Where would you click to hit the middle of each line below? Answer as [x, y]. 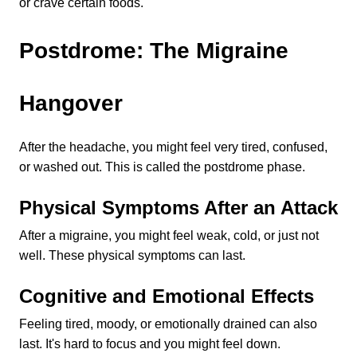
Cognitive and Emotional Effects [167, 296]
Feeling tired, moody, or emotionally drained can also [168, 324]
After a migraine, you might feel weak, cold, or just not [169, 235]
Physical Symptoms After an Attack [178, 208]
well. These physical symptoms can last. [132, 255]
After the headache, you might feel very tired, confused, [173, 147]
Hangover [71, 103]
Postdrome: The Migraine [154, 51]
